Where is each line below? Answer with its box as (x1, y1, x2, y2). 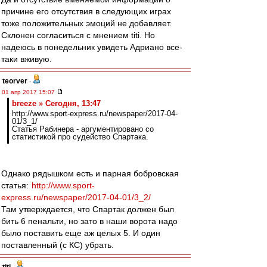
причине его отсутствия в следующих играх (1, 7, 171, 16)
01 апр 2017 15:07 (2, 89, 57, 95)
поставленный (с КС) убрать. (1, 240, 114, 250)
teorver (2, 77, 27, 85)
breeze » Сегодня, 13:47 (12, 99, 101, 108)
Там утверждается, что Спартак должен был (1, 204, 174, 214)
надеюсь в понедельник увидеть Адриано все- (1, 42, 182, 52)
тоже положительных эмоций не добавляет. (1, 18, 172, 28)
